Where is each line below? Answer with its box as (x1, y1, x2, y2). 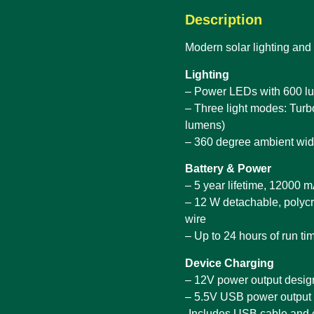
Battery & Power (185, 163, 271, 175)
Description (185, 12, 262, 28)
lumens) (185, 118, 225, 131)
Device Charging (185, 257, 274, 269)
